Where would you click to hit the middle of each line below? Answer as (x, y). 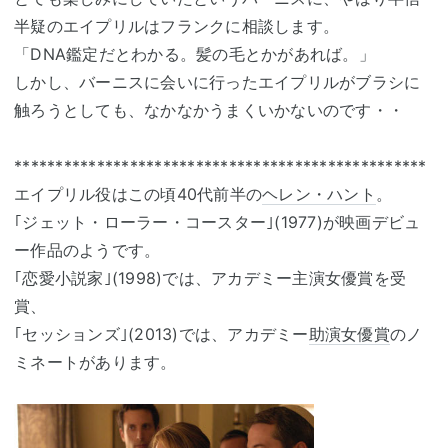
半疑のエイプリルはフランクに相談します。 (176, 26)
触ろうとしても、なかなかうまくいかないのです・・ (209, 110)
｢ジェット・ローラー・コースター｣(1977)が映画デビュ (217, 222)
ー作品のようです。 (87, 250)
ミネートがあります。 (95, 362)
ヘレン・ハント (319, 194)
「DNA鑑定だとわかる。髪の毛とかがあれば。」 (194, 54)
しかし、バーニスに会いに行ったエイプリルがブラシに (217, 82)
